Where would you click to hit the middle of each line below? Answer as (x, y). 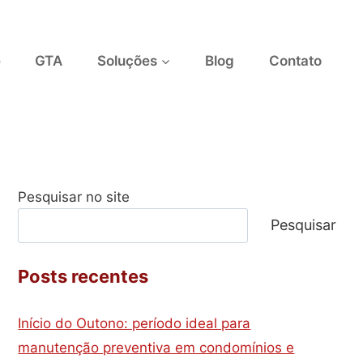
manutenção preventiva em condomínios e (156, 347)
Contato (295, 61)
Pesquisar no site (74, 197)
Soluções (127, 61)
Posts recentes (83, 277)
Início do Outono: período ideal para (135, 323)
